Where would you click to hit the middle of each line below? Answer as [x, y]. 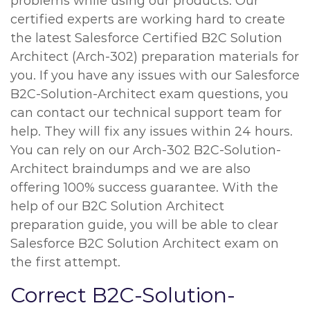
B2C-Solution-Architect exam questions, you [149, 94]
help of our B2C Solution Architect [117, 206]
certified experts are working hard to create [148, 19]
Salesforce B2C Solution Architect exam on [145, 244]
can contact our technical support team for [146, 113]
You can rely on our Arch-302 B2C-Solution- [146, 150]
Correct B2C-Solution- [123, 295]
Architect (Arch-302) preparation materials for [155, 57]
